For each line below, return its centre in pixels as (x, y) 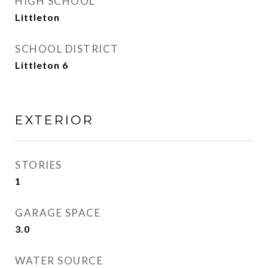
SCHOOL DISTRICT (67, 49)
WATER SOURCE (59, 261)
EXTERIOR (54, 120)
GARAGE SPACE (58, 213)
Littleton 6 (42, 65)
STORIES (39, 165)
